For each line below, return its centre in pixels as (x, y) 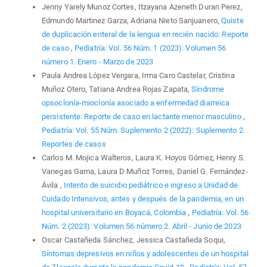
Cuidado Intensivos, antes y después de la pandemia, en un (143, 199)
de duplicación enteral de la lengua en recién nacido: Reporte (145, 35)
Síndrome (208, 89)
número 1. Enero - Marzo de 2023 (98, 62)
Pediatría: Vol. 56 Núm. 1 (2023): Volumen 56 (150, 48)
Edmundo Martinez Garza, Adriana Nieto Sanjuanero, (132, 21)
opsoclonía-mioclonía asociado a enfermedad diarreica (136, 103)
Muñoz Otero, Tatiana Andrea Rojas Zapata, (117, 89)
